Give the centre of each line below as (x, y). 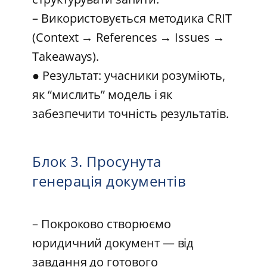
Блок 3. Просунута (97, 162)
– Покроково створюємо (102, 224)
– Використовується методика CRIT (132, 18)
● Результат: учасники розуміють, (129, 76)
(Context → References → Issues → (128, 38)
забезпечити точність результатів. (131, 114)
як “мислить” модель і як (103, 95)
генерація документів (109, 181)
